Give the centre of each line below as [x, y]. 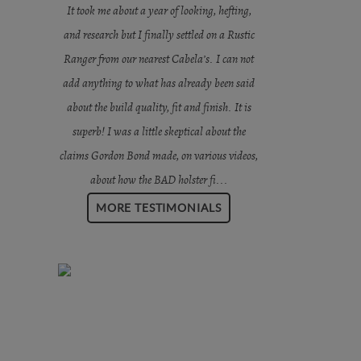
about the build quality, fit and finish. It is [159, 107]
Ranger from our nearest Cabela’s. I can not [159, 59]
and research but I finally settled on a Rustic [159, 35]
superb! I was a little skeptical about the [159, 131]
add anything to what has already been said [159, 83]
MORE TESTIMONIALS [159, 207]
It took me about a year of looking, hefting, [159, 10]
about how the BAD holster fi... [159, 180]
